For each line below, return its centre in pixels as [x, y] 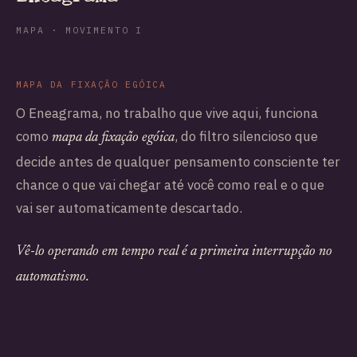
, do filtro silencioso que [246, 137]
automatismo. [53, 277]
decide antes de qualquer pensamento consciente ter [178, 162]
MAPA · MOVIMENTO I [80, 30]
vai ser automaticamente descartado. [129, 208]
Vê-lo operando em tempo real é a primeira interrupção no [174, 251]
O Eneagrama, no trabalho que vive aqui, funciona [167, 114]
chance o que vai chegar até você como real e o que [170, 185]
